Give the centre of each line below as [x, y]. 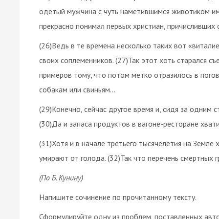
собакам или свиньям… [77, 89]
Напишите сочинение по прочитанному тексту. [118, 197]
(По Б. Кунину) [61, 177]
